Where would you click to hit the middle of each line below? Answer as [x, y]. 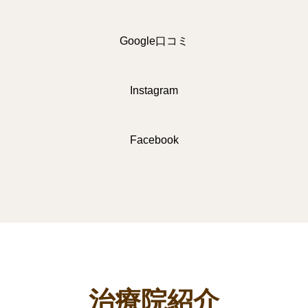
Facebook [154, 140]
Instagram [154, 90]
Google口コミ [154, 41]
